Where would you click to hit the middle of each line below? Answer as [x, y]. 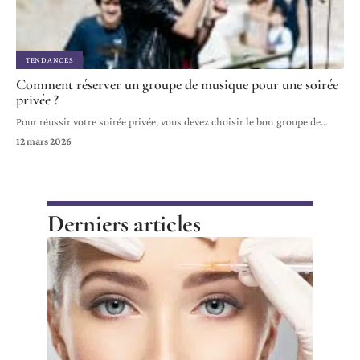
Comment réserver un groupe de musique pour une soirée [177, 84]
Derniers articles [124, 223]
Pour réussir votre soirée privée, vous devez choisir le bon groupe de [168, 121]
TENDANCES [50, 59]
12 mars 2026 [44, 141]
